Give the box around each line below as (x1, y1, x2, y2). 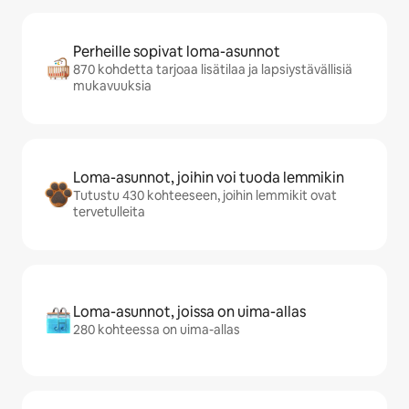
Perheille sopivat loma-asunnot (73, 42, 280, 61)
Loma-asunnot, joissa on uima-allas (73, 302, 306, 321)
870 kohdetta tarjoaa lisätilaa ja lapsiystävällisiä (73, 61, 352, 78)
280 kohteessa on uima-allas (73, 321, 240, 338)
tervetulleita (73, 204, 145, 220)
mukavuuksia (73, 78, 152, 94)
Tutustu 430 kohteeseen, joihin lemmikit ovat (73, 187, 337, 204)
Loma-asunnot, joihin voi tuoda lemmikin (73, 168, 344, 187)
